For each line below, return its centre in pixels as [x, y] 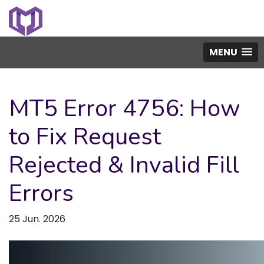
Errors [41, 193]
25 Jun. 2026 [37, 219]
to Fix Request [85, 137]
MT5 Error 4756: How [125, 108]
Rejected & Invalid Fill [124, 165]
